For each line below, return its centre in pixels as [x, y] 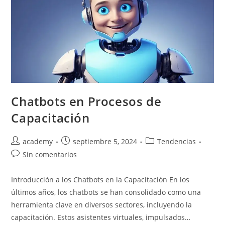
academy [38, 142]
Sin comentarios [50, 155]
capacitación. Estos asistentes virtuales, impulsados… [101, 217]
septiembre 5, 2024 [105, 142]
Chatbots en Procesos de [86, 101]
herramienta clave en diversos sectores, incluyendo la [102, 205]
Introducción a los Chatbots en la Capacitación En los [100, 180]
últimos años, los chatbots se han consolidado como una [106, 192]
